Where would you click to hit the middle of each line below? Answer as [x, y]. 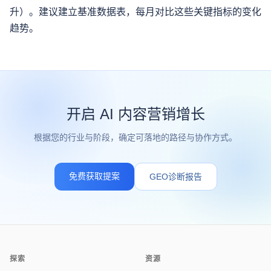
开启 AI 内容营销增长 [135, 114]
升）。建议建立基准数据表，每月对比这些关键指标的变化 [135, 11]
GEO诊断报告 [175, 176]
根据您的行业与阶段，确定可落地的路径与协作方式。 [135, 137]
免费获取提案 [94, 176]
